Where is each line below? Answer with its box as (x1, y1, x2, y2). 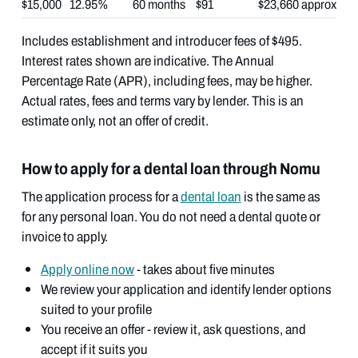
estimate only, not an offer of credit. (21, 110, 209, 131)
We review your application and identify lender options (40, 279, 332, 300)
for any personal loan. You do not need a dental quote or (21, 206, 320, 227)
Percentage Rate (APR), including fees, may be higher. (21, 70, 312, 91)
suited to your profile (40, 299, 152, 320)
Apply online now (40, 259, 134, 280)
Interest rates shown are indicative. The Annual (21, 50, 274, 71)
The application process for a (21, 186, 181, 207)
